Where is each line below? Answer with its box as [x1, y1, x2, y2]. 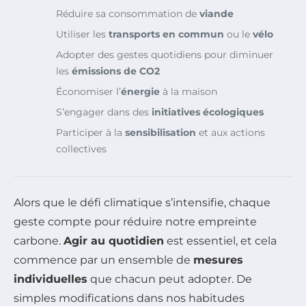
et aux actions [196, 126, 265, 139]
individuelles [14, 273, 87, 286]
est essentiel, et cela [164, 234, 277, 248]
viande [199, 8, 234, 20]
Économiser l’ [56, 85, 121, 98]
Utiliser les [56, 28, 109, 41]
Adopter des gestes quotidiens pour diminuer [56, 48, 273, 61]
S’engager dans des [56, 106, 152, 119]
